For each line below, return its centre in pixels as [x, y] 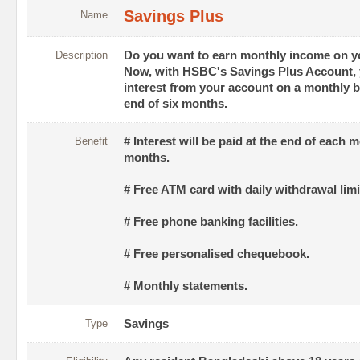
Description [82, 55]
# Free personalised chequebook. [217, 254]
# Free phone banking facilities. [211, 222]
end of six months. [176, 104]
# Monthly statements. [186, 286]
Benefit [91, 141]
